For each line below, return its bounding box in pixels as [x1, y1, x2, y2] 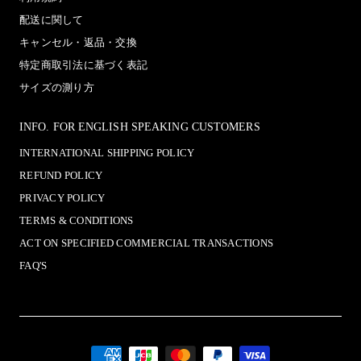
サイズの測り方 [19, 81, 94, 93]
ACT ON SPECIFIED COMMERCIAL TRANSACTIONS [19, 237, 273, 249]
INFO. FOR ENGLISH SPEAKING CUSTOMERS [19, 119, 260, 133]
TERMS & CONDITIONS [19, 214, 134, 226]
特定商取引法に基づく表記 [19, 59, 147, 71]
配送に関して [19, 14, 84, 26]
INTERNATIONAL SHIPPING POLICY [19, 147, 195, 159]
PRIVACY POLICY [19, 192, 106, 204]
